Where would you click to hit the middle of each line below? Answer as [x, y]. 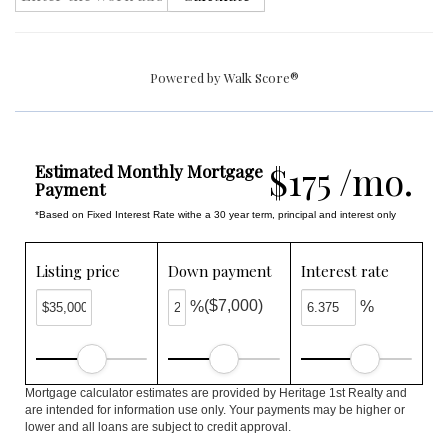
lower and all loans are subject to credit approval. [158, 427]
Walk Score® [261, 77]
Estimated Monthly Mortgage [149, 171]
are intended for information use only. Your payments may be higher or [215, 410]
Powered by [186, 77]
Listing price [78, 271]
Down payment [220, 271]
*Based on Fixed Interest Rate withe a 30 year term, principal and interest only [215, 214]
